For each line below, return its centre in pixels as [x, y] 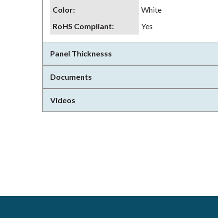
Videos [63, 100]
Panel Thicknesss [81, 53]
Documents [71, 77]
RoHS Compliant [82, 26]
